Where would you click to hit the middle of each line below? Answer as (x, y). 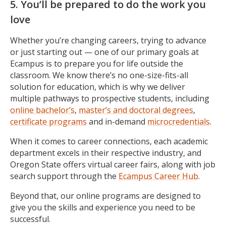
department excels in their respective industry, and (106, 153)
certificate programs (48, 122)
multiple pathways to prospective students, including (110, 99)
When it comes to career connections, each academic (109, 142)
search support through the (63, 176)
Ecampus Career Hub (158, 176)
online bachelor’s (42, 110)
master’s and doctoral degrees (136, 110)
